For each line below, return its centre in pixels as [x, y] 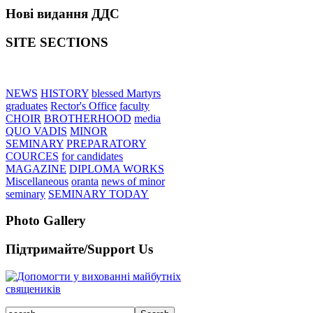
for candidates [92, 156]
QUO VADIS [36, 131]
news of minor [133, 181]
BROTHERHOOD [88, 118]
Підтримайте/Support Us [79, 249]
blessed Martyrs [126, 93]
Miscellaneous [37, 181]
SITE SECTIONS [57, 42]
